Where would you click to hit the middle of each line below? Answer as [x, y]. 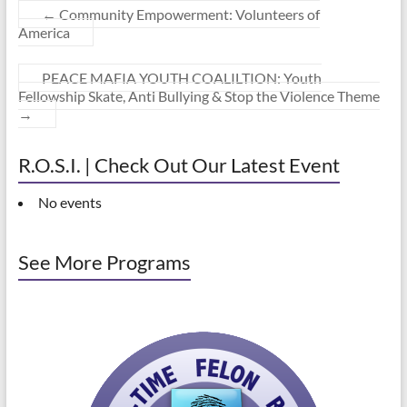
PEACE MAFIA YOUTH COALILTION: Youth [181, 78]
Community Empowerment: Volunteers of [188, 14]
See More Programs [104, 262]
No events [69, 202]
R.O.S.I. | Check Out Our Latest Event [179, 165]
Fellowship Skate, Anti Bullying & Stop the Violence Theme [199, 96]
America [44, 32]
